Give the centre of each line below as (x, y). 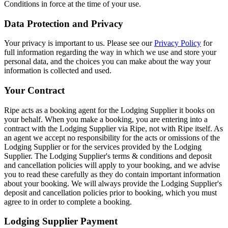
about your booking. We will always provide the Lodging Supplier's (113, 183)
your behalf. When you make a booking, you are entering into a (106, 119)
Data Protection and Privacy (64, 23)
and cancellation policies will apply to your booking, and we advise (112, 165)
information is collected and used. (58, 71)
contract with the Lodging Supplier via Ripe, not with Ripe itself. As (113, 128)
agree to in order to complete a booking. (68, 202)
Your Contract (34, 90)
